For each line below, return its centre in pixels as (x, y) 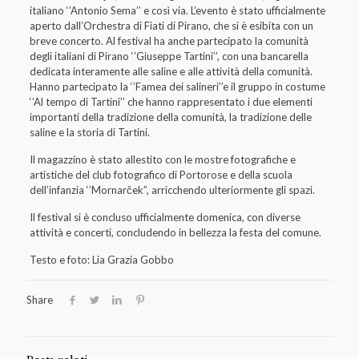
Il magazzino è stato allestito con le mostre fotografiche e (162, 160)
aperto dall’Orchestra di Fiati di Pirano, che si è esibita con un (171, 26)
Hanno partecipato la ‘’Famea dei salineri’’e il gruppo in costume (177, 87)
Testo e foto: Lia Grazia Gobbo (101, 260)
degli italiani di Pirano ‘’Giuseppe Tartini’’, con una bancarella (169, 56)
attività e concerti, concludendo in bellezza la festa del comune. (175, 233)
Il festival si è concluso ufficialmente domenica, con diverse (165, 218)
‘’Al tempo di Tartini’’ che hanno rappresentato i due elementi (171, 102)
